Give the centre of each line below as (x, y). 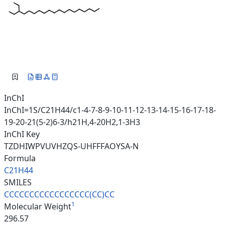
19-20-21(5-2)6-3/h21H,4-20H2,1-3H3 (72, 122)
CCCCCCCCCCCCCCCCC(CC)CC (59, 195)
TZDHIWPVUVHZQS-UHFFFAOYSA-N (71, 146)
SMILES (18, 183)
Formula (20, 158)
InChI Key (22, 134)
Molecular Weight (38, 207)
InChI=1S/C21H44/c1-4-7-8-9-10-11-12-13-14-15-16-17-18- (110, 110)
